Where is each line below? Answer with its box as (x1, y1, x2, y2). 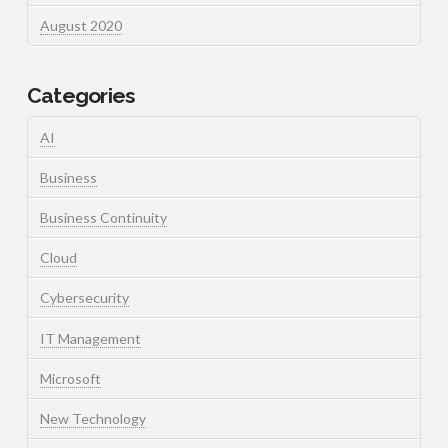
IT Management (39, 329, 141, 347)
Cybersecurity (39, 289, 129, 307)
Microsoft (39, 369, 101, 387)
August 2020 (39, 17, 122, 35)
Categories (26, 82, 136, 108)
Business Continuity (39, 208, 167, 226)
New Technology (39, 409, 146, 427)
